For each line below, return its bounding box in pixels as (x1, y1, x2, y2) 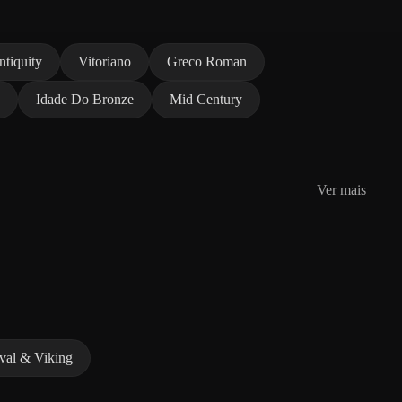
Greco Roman (167, 53, 247, 69)
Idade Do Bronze (36, 91, 134, 107)
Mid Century (170, 91, 242, 107)
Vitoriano (78, 53, 131, 69)
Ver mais (317, 181, 366, 197)
